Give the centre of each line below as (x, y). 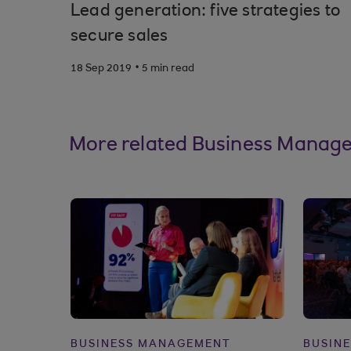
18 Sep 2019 (101, 69)
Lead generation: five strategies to (205, 12)
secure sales (119, 37)
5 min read (168, 69)
